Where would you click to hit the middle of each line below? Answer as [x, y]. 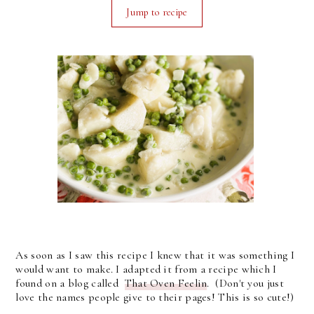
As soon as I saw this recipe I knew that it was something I [155, 255]
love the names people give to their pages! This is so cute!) [155, 297]
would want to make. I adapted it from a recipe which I [146, 269]
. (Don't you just [245, 283]
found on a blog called [70, 283]
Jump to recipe [157, 12]
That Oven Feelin [166, 283]
